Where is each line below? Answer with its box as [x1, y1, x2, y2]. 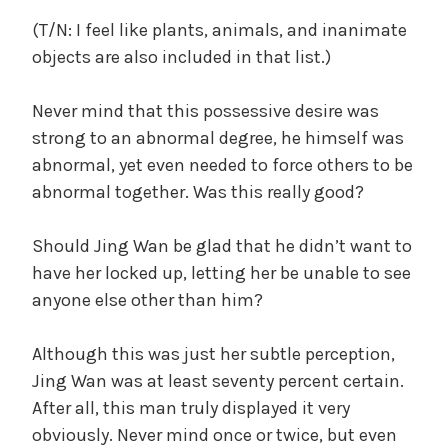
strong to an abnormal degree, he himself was [32, 126, 404, 149]
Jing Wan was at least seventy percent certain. [32, 369, 404, 392]
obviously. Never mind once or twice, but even [32, 423, 397, 446]
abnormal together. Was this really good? [32, 180, 364, 203]
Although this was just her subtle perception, [32, 342, 395, 365]
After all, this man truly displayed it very [32, 396, 350, 419]
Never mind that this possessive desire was [32, 99, 379, 122]
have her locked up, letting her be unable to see [32, 261, 411, 284]
